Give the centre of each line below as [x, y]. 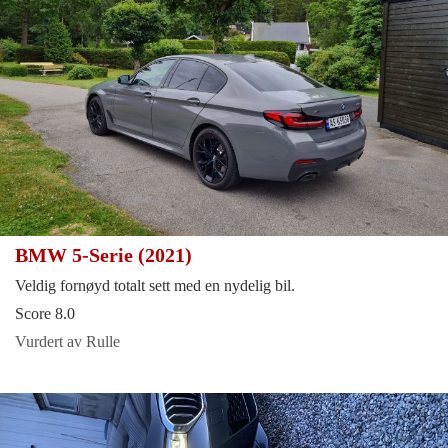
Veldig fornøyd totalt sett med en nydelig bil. [155, 285]
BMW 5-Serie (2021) [106, 254]
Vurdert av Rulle [67, 341]
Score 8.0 [45, 313]
